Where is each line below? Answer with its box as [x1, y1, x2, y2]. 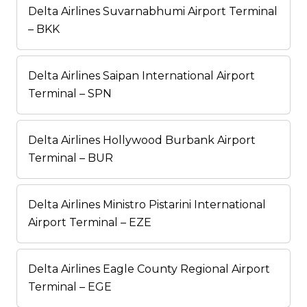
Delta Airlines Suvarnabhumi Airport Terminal [28, 5, 278, 19]
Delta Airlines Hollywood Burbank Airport [28, 134, 256, 147]
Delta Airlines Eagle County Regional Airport [28, 262, 270, 276]
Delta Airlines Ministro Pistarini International [28, 198, 266, 212]
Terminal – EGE [28, 280, 112, 294]
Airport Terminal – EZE [28, 216, 151, 230]
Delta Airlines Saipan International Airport [28, 69, 255, 83]
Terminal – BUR [28, 151, 113, 165]
